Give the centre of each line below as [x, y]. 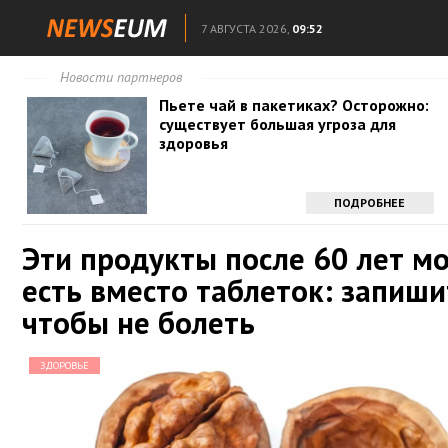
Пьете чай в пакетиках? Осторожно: [294, 105]
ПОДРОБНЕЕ [370, 202]
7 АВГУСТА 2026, [245, 28]
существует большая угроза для [278, 124]
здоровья [194, 143]
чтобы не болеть [138, 322]
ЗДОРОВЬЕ [64, 365]
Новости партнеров [121, 77]
